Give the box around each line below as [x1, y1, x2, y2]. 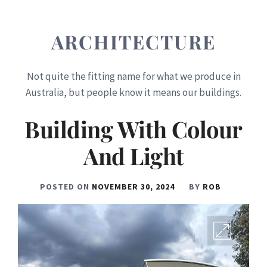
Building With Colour [24, 114, 243, 145]
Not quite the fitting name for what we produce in [26, 69, 241, 83]
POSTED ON [40, 181, 92, 193]
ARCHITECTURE [51, 28, 216, 54]
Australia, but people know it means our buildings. [26, 85, 241, 99]
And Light [83, 141, 184, 172]
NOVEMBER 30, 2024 [92, 181, 175, 193]
